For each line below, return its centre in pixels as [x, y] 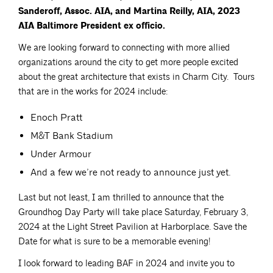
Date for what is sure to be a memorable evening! [114, 241]
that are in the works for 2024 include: [93, 91]
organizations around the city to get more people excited [128, 62]
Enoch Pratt [56, 117]
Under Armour [61, 154]
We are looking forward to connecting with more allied [124, 48]
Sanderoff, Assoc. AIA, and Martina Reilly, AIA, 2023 [129, 11]
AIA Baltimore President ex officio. [92, 26]
